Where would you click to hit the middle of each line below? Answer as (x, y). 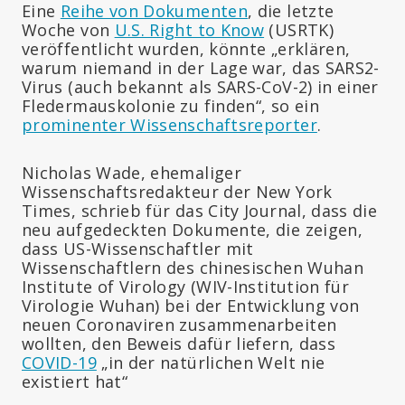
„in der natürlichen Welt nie (211, 362)
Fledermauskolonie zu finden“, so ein (170, 105)
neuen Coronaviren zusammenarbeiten (179, 324)
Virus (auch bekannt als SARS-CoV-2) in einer (200, 86)
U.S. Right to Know (189, 29)
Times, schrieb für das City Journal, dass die (200, 210)
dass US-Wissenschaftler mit (138, 248)
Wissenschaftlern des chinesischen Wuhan (193, 267)
